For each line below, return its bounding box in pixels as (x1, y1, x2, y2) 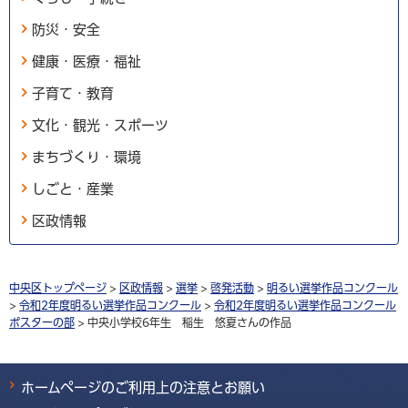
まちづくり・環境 (32, 149, 141, 164)
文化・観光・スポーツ (32, 117, 168, 132)
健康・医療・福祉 (32, 54, 141, 68)
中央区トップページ (9, 281, 107, 293)
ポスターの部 (9, 316, 75, 328)
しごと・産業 (32, 181, 114, 196)
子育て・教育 (32, 86, 114, 100)
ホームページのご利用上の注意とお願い (21, 380, 265, 394)
